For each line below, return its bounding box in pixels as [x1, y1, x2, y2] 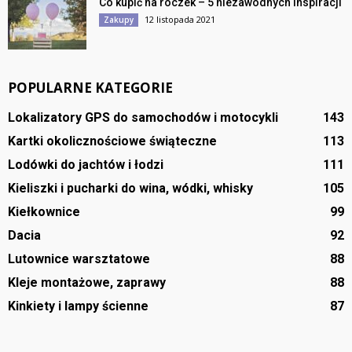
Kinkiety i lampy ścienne [8, 299, 148, 314]
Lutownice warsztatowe [8, 251, 150, 267]
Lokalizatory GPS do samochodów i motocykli [8, 110, 278, 126]
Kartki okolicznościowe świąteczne [8, 134, 217, 149]
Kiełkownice [8, 204, 80, 220]
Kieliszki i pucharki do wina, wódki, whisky [8, 181, 253, 196]
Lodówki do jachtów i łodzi [8, 157, 163, 173]
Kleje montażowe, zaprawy [8, 275, 166, 291]
